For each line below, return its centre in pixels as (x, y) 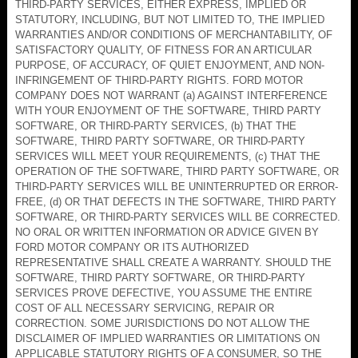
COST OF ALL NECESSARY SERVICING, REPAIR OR (145, 308)
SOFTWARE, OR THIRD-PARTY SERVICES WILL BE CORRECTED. (178, 217)
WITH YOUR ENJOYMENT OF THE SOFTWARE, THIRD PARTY (168, 110)
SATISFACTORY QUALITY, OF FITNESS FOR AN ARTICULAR (163, 50)
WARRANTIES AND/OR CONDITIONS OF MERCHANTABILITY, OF (174, 34)
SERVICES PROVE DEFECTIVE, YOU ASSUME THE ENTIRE (164, 292)
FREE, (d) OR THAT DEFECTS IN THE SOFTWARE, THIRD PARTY (176, 201)
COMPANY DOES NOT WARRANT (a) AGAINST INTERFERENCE (171, 95)
